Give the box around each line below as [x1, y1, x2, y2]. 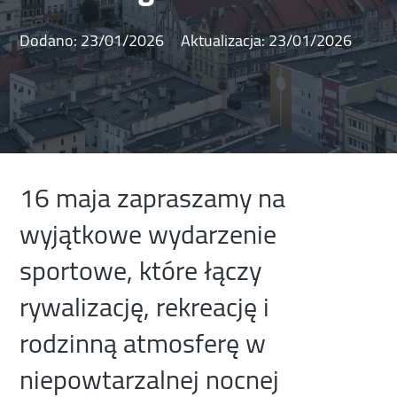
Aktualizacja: [177, 26, 269, 56]
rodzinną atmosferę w [19, 318, 267, 369]
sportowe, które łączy [19, 245, 262, 296]
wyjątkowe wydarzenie [19, 209, 277, 260]
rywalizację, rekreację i [19, 282, 270, 332]
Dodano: [19, 26, 82, 56]
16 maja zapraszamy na [19, 173, 286, 223]
